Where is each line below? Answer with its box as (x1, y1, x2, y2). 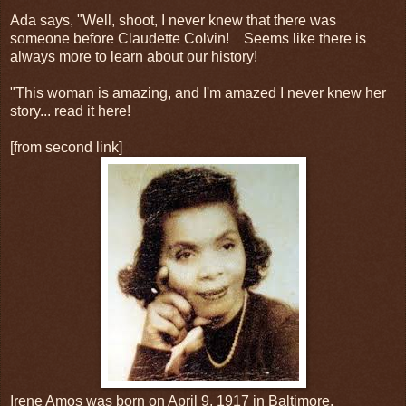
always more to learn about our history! (10, 48, 257, 64)
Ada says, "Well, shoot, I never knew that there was (10, 12, 336, 28)
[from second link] (10, 139, 122, 155)
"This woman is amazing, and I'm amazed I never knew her (10, 84, 386, 101)
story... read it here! (10, 102, 130, 119)
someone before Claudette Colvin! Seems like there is (10, 30, 366, 46)
